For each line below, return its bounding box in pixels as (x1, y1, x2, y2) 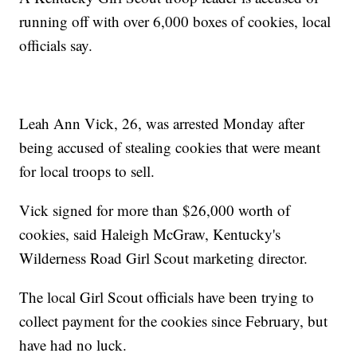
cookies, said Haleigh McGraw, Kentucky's (19, 223, 281, 244)
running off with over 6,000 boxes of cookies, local (19, 10, 331, 31)
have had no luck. (19, 334, 127, 355)
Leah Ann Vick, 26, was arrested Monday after (19, 112, 305, 133)
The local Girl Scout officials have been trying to (19, 286, 315, 307)
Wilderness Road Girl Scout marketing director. (19, 247, 308, 268)
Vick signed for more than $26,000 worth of (19, 199, 291, 220)
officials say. (19, 34, 93, 55)
